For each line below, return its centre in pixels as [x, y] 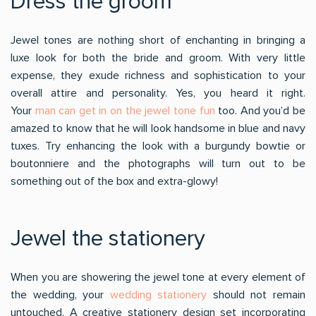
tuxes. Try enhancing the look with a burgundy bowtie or [158, 146]
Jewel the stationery [108, 239]
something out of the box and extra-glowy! [114, 181]
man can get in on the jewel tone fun [125, 111]
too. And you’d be [260, 111]
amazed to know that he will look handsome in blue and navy [158, 128]
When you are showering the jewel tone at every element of [158, 277]
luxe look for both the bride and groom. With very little [158, 58]
